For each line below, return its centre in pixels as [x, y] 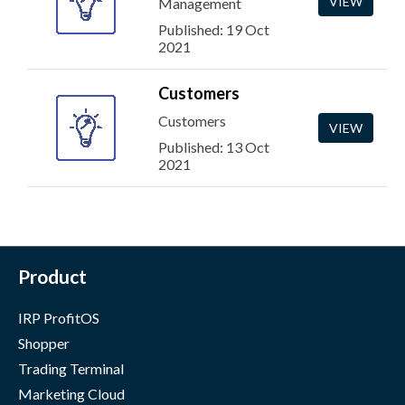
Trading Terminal [71, 368]
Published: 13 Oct [214, 147]
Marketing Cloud [71, 394]
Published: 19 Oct [214, 29]
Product [52, 276]
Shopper [44, 343]
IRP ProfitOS [59, 318]
